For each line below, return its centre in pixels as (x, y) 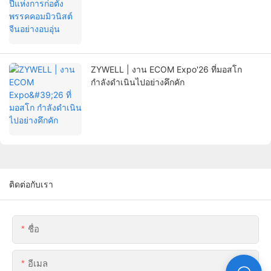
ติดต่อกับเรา (31, 184)
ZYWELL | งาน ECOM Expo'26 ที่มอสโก (166, 70)
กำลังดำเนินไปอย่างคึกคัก (138, 82)
